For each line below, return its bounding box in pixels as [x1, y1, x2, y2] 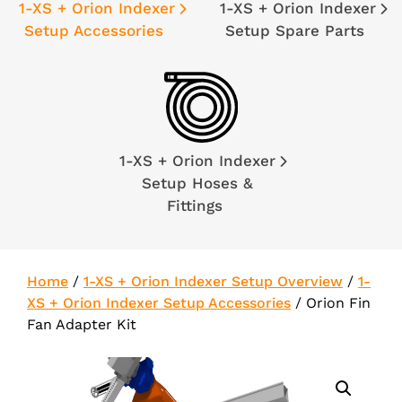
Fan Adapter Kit [27, 316, 136, 334]
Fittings [166, 197, 228, 215]
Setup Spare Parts [225, 22, 370, 40]
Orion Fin [306, 294, 371, 312]
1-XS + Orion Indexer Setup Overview [83, 273, 343, 291]
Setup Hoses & [141, 174, 253, 193]
